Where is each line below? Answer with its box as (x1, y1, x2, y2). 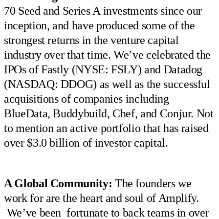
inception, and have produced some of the (4, 19, 195, 32)
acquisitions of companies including (4, 92, 169, 106)
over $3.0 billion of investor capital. (4, 136, 168, 150)
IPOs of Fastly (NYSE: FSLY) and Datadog (4, 63, 203, 76)
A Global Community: (4, 176, 112, 190)
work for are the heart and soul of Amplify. (4, 191, 199, 204)
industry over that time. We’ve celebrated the (4, 48, 211, 62)
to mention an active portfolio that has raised (4, 122, 209, 135)
